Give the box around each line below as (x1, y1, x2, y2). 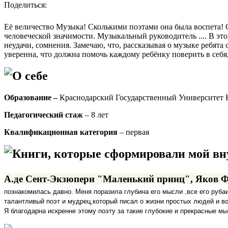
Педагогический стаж (4, 110, 83, 120)
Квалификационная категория (4, 128, 118, 137)
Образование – (4, 93, 60, 102)
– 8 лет (83, 110, 108, 120)
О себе (12, 69, 48, 83)
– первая (118, 128, 149, 137)
